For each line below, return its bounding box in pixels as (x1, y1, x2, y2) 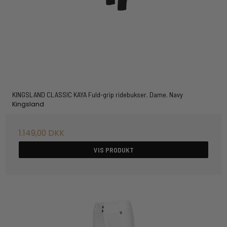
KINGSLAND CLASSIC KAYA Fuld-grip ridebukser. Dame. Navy (12, 90, 183, 99)
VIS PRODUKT (93, 145, 134, 155)
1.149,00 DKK (19, 127, 65, 139)
